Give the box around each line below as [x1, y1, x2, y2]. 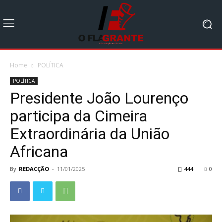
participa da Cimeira [10, 106, 147, 125]
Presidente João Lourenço [10, 88, 188, 108]
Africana [10, 142, 68, 161]
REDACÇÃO [19, 165, 49, 172]
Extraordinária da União [10, 124, 169, 143]
